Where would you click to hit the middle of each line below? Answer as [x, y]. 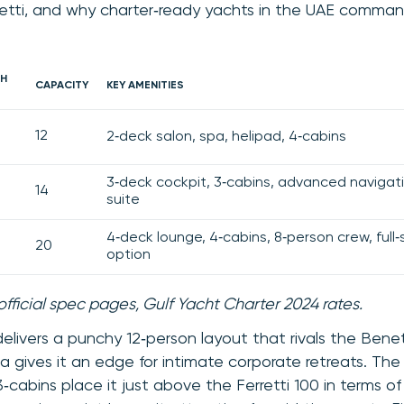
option [129, 255]
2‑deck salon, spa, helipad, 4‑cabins [226, 137]
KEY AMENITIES [145, 85]
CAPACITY [62, 85]
